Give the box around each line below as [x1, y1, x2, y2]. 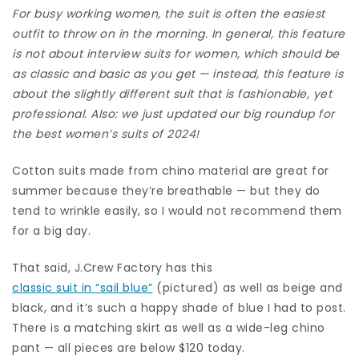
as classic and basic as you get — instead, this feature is [12, 65, 343, 82]
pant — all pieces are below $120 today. [12, 339, 245, 356]
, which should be [237, 45, 340, 62]
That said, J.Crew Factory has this [12, 259, 212, 276]
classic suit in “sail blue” [12, 279, 153, 296]
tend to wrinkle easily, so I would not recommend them [12, 202, 342, 219]
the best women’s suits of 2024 [12, 125, 196, 142]
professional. [12, 105, 87, 122]
